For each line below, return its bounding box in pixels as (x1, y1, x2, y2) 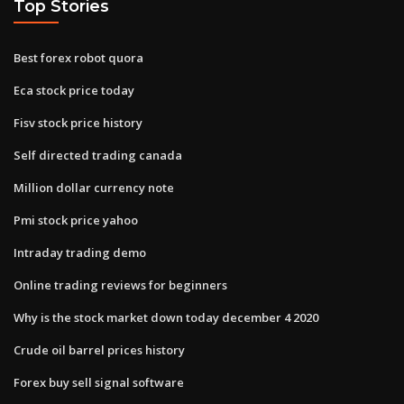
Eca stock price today (14, 81, 134, 98)
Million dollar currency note (14, 179, 174, 196)
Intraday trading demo (14, 243, 146, 261)
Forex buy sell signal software (14, 373, 184, 390)
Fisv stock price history (14, 114, 142, 131)
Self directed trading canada (14, 146, 182, 163)
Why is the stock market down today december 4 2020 (14, 308, 318, 326)
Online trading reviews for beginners (14, 276, 227, 293)
